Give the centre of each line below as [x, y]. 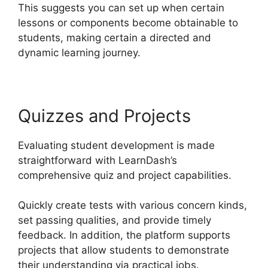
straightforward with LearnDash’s [98, 160]
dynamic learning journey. [79, 52]
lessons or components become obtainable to [128, 22]
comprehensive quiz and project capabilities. [125, 175]
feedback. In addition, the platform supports [124, 235]
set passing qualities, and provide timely [115, 220]
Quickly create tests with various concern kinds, [133, 205]
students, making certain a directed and [115, 37]
